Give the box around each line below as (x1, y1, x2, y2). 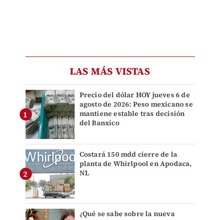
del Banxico (79, 118, 119, 128)
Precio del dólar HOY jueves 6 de (79, 90, 190, 100)
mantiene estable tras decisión (79, 109, 185, 119)
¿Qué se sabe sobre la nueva (79, 209, 175, 219)
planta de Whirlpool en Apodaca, (79, 159, 192, 169)
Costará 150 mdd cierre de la (79, 149, 178, 160)
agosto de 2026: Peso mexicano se (79, 99, 193, 110)
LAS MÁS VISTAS (70, 64, 150, 79)
